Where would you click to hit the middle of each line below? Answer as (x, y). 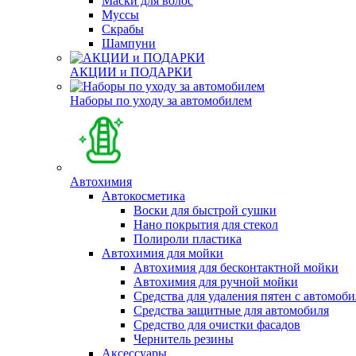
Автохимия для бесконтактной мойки (236, 267)
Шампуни (129, 43)
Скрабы (123, 29)
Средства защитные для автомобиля (231, 310)
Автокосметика (143, 196)
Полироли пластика (188, 239)
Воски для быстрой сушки (205, 210)
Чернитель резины (184, 339)
